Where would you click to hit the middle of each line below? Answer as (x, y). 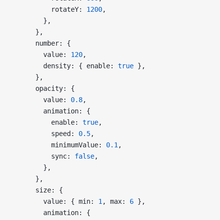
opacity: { (43, 88)
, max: (116, 201)
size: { (37, 190)
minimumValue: (59, 145)
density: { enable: (65, 66)
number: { (41, 43)
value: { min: (55, 201)
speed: (45, 133)
